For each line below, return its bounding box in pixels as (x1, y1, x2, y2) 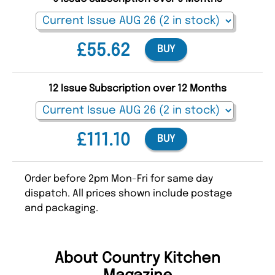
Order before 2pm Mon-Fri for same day (25, 174, 213, 185)
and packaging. (25, 203, 98, 214)
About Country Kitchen (55, 251, 220, 267)
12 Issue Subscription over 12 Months (48, 83, 227, 95)
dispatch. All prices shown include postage (25, 188, 232, 199)
